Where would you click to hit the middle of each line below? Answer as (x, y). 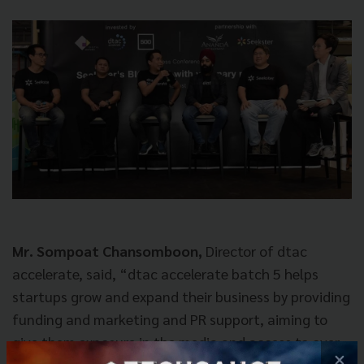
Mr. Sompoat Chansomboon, (109, 251)
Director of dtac (256, 251)
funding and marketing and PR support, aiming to (170, 319)
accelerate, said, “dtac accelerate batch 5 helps (165, 273)
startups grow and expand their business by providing (181, 296)
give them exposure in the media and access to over (176, 342)
